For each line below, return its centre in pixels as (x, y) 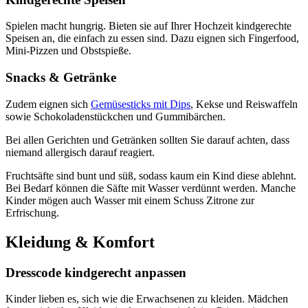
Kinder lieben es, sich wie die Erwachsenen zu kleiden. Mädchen (147, 299)
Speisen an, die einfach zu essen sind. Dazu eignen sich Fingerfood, (152, 38)
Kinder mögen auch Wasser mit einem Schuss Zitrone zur (130, 200)
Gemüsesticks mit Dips (141, 104)
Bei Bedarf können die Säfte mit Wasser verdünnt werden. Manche (151, 188)
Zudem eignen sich (48, 104)
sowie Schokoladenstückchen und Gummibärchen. (115, 116)
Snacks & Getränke (61, 78)
